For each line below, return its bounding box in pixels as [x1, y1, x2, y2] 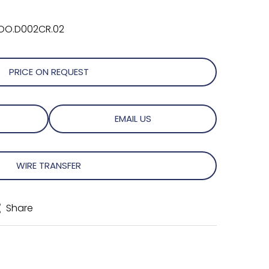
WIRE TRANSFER [16, 159, 81, 172]
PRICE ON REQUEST [8, 65, 89, 78]
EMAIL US [114, 112, 151, 125]
